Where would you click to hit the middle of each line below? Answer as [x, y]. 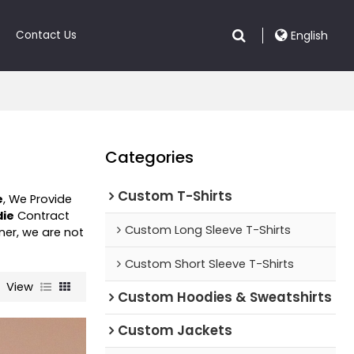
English [309, 36]
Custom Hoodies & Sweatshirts [224, 297]
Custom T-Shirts [175, 196]
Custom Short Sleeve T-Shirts [209, 264]
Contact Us [47, 35]
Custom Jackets [175, 330]
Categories [149, 157]
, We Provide [38, 199]
